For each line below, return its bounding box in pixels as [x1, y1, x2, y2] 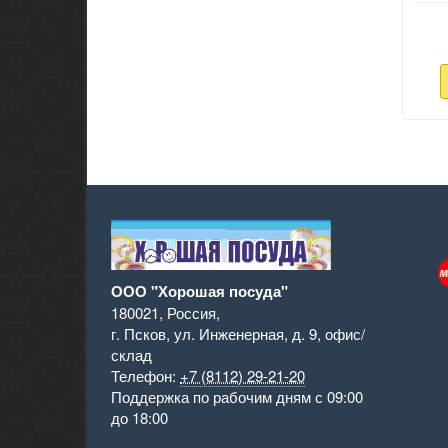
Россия [167, 301, 216, 323]
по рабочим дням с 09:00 [193, 385, 363, 407]
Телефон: [111, 364, 180, 386]
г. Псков [111, 322, 166, 344]
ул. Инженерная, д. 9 [174, 322, 317, 344]
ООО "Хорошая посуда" [111, 279, 288, 302]
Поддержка [111, 385, 193, 407]
